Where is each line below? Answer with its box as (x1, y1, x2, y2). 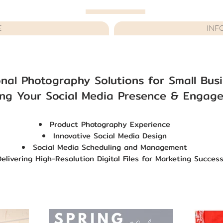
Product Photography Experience (50, 118, 170, 130)
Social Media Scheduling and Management (33, 141, 187, 153)
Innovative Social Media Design (53, 130, 167, 141)
